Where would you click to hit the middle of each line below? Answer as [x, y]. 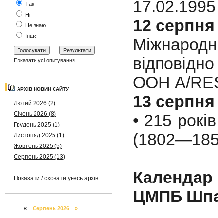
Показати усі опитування [44, 60]
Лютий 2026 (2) [35, 103]
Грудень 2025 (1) [37, 125]
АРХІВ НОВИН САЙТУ [43, 89]
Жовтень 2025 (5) [38, 146]
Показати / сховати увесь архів [56, 178]
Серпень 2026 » [52, 208]
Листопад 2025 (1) [39, 135]
